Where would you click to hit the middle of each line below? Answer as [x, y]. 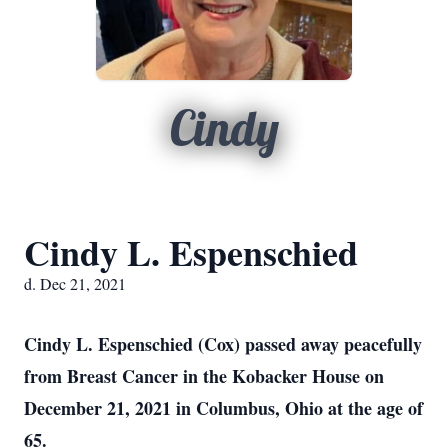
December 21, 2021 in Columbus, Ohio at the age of [223, 408]
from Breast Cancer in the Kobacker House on [204, 376]
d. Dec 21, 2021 [75, 283]
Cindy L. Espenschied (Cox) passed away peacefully [223, 344]
